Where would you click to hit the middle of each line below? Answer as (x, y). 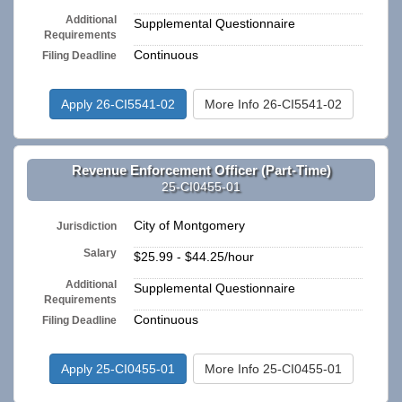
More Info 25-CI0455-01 (273, 369)
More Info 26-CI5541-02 (273, 105)
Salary (100, 253)
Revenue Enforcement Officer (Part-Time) (201, 170)
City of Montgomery (189, 226)
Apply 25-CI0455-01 (118, 369)
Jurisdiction (87, 226)
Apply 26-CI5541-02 (118, 105)
